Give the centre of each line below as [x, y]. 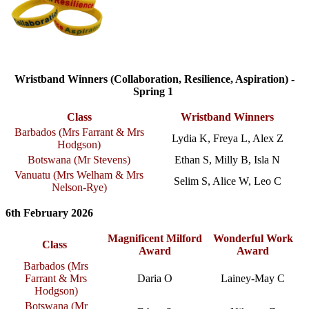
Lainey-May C [253, 278]
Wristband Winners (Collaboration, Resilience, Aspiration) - [154, 79]
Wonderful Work [253, 238]
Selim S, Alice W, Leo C [227, 181]
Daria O [154, 278]
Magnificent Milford [154, 238]
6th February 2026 [49, 212]
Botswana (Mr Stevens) [79, 159]
